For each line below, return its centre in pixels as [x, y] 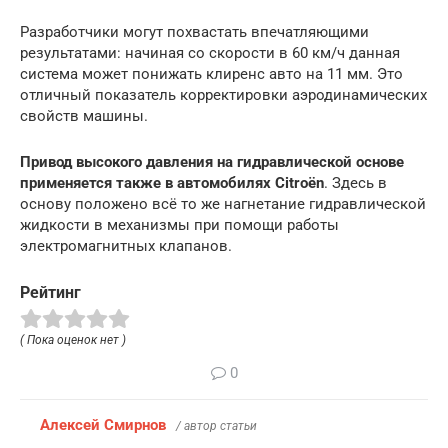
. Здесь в [355, 183]
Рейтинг [50, 292]
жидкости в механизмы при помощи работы [179, 225]
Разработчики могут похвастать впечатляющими [194, 32]
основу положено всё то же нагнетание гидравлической [223, 204]
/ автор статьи [216, 425]
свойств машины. [84, 116]
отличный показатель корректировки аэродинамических [223, 95]
